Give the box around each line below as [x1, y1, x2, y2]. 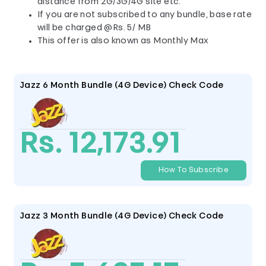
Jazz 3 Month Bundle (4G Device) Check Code [20, 212, 224, 221]
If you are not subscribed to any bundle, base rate [37, 11, 252, 20]
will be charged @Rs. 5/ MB [37, 24, 151, 33]
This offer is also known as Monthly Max [37, 37, 209, 46]
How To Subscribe [158, 167, 229, 174]
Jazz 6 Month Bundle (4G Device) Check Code [20, 81, 224, 90]
